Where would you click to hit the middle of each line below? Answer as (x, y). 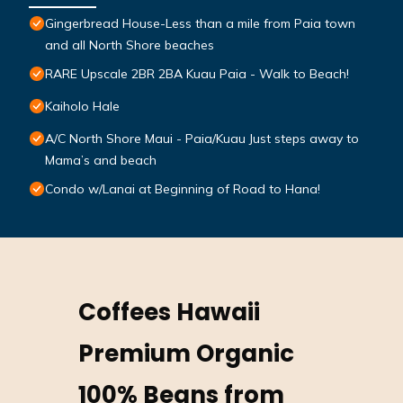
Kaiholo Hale (82, 107)
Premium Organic (187, 354)
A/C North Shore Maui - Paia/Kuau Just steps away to (202, 139)
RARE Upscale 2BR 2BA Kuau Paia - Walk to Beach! (197, 74)
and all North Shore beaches (130, 45)
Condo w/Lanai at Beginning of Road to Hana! (183, 189)
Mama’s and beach (101, 161)
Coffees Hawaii (170, 313)
